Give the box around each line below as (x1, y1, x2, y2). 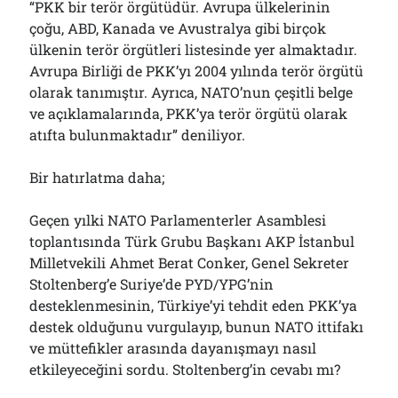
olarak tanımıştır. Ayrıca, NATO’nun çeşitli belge (29, 83, 354, 101)
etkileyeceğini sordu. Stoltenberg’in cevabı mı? (29, 360, 341, 378)
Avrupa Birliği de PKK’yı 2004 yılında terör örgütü (29, 61, 364, 80)
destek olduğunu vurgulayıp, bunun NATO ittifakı (29, 317, 364, 336)
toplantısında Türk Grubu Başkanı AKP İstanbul (29, 232, 355, 251)
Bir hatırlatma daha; (29, 168, 165, 187)
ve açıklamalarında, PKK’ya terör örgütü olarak (29, 104, 348, 123)
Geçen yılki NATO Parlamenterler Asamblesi (29, 211, 327, 229)
